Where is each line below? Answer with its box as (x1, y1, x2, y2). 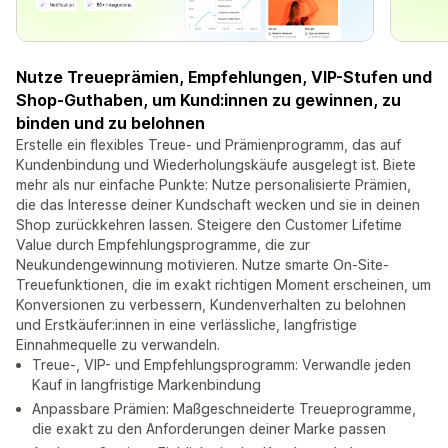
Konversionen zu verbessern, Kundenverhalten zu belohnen (16, 296, 406, 314)
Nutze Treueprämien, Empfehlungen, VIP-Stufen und (16, 67, 432, 88)
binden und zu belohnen (16, 113, 205, 134)
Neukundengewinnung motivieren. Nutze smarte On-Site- (16, 256, 389, 274)
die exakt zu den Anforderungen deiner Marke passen (32, 420, 386, 438)
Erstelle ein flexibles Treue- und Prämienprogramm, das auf (16, 136, 401, 154)
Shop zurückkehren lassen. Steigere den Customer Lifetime (16, 216, 402, 234)
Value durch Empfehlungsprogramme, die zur (16, 236, 310, 254)
